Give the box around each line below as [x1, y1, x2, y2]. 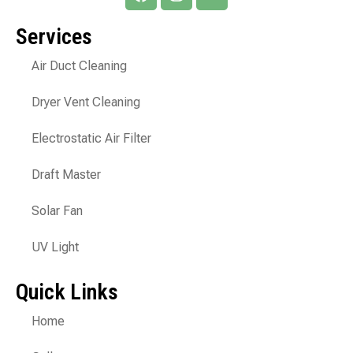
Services [16, 23, 92, 50]
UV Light [32, 239, 79, 255]
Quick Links [16, 278, 118, 305]
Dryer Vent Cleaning [32, 94, 140, 110]
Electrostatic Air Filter [32, 130, 151, 146]
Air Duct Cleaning [32, 58, 127, 73]
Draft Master [32, 166, 101, 182]
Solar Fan [32, 203, 83, 218]
